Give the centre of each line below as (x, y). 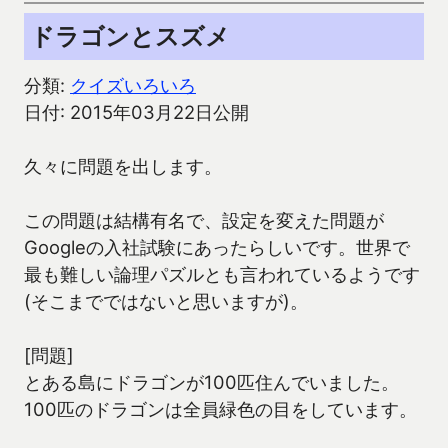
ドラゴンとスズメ (130, 37)
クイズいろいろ (133, 85)
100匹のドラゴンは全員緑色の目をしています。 (220, 409)
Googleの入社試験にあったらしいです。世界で (217, 247)
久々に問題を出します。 (123, 166)
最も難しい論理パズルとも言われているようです (222, 274)
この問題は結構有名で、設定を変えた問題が (204, 220)
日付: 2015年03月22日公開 (136, 112)
